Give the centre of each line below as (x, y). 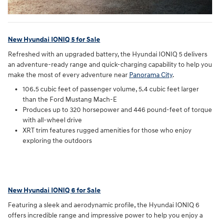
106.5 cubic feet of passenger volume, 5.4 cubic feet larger (111, 89)
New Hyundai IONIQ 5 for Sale (54, 40)
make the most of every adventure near (69, 75)
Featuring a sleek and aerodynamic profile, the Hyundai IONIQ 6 (104, 205)
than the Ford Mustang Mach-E (70, 99)
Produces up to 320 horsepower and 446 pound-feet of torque (117, 110)
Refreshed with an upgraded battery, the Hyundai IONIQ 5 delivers (108, 54)
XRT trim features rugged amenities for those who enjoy (107, 130)
